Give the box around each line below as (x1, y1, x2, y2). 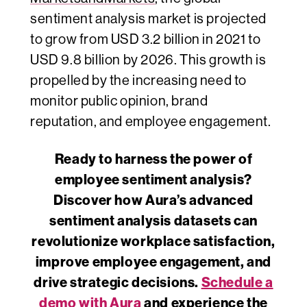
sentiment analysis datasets (49, 212, 232, 230)
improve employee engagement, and (35, 254, 272, 271)
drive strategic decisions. (34, 274, 201, 291)
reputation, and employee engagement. (30, 114, 271, 130)
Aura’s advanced (145, 192, 254, 209)
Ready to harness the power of (54, 151, 253, 168)
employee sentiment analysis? (55, 171, 252, 188)
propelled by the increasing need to (30, 73, 247, 89)
